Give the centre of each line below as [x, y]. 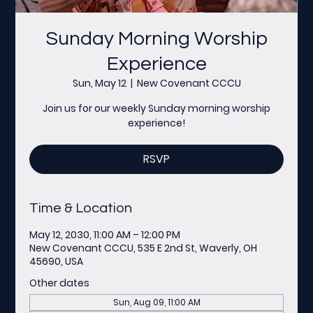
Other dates [60, 283]
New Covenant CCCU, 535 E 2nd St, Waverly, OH [144, 248]
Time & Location [81, 208]
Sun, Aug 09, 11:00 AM [156, 302]
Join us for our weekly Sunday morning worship [156, 108]
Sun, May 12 [99, 83]
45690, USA [57, 261]
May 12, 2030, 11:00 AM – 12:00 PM [105, 234]
